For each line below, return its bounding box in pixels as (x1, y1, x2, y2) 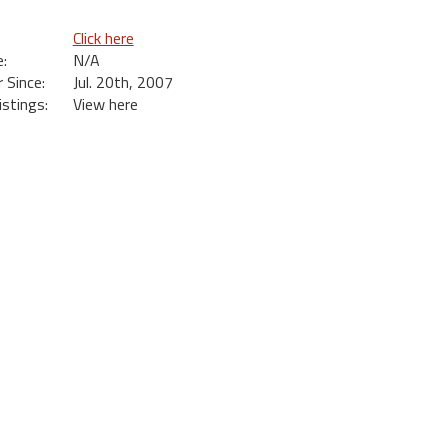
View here (72, 92, 138, 116)
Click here (72, 26, 134, 50)
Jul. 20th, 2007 (72, 70, 173, 94)
